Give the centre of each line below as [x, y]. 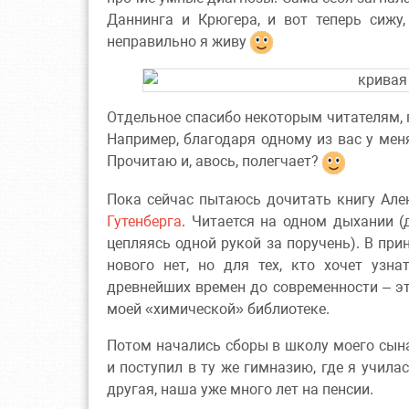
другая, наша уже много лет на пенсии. [240, 389]
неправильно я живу [178, 42]
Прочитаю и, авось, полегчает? [215, 162]
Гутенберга [144, 221]
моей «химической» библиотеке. [218, 309]
